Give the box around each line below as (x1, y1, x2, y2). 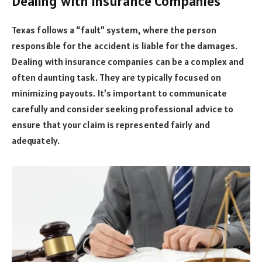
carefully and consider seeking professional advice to (12, 103, 234, 115)
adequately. (12, 135, 60, 147)
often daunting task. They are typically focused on (12, 71, 221, 84)
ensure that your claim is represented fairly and (12, 119, 210, 131)
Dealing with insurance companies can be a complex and (12, 56, 244, 68)
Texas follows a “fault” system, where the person (12, 24, 216, 36)
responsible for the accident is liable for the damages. (12, 40, 238, 52)
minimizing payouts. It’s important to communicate (12, 87, 227, 99)
